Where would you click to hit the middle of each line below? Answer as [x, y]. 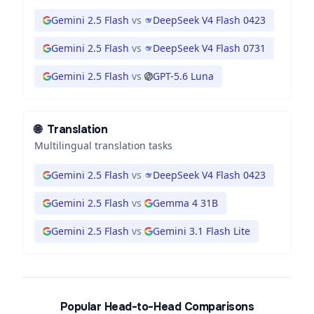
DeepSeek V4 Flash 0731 [209, 48]
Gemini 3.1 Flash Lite [202, 231]
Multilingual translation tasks [103, 145]
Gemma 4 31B [185, 203]
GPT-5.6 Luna [183, 76]
